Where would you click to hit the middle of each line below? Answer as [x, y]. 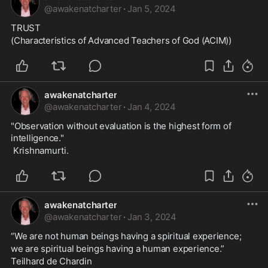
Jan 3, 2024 [152, 217]
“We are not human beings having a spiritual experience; [126, 236]
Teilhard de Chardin [51, 261]
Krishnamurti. [41, 150]
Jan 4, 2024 [152, 107]
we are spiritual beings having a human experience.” [118, 249]
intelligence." [40, 138]
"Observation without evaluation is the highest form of [121, 126]
